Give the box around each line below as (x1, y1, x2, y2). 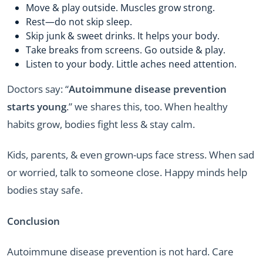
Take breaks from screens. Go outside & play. (26, 43, 225, 56)
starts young (7, 99, 66, 113)
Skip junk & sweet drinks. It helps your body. (26, 29, 220, 42)
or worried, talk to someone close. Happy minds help (7, 166, 247, 180)
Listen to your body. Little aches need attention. (26, 57, 237, 70)
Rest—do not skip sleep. (26, 15, 132, 28)
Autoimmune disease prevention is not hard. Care (7, 245, 234, 259)
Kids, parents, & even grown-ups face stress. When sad (7, 148, 254, 162)
